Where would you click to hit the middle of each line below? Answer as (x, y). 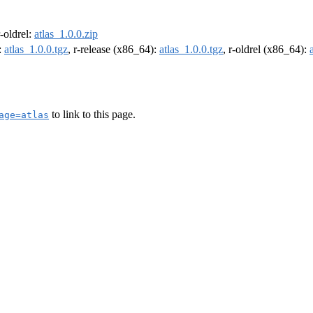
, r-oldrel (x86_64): (266, 50)
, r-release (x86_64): (114, 50)
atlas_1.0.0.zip (66, 34)
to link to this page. (92, 114)
